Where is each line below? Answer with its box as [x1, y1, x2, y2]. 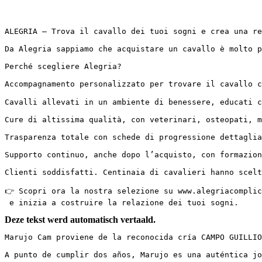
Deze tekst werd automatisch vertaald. [5, 214, 156, 225]
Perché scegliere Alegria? [5, 61, 122, 71]
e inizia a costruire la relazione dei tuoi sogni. [5, 198, 239, 207]
